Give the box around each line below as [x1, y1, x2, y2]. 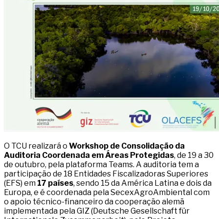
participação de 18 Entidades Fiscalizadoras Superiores [4, 169, 208, 179]
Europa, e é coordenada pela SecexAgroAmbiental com [4, 188, 210, 197]
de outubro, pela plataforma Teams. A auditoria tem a [4, 160, 199, 170]
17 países [37, 178, 73, 188]
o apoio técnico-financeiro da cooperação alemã [4, 197, 184, 207]
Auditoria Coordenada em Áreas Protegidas [4, 151, 174, 160]
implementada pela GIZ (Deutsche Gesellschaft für [4, 206, 190, 216]
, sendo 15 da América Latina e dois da [73, 178, 212, 188]
